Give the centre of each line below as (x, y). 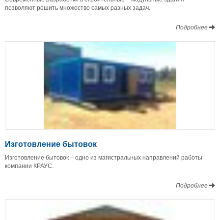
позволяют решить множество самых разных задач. (78, 7)
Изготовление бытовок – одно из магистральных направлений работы (104, 157)
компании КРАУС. (29, 165)
